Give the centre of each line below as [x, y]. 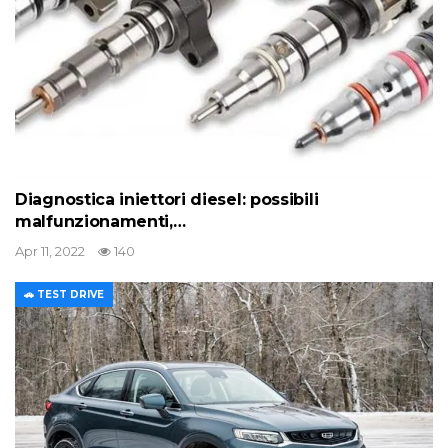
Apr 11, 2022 [50, 250]
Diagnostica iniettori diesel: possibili [167, 199]
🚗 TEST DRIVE [64, 294]
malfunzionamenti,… [100, 221]
